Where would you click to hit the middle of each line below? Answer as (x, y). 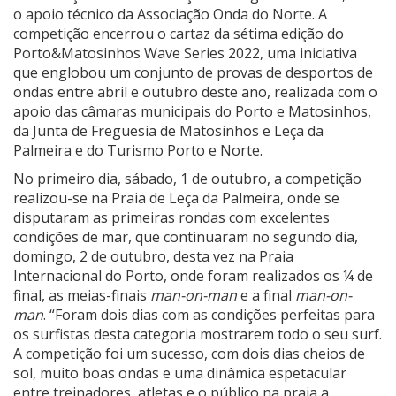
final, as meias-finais (82, 295)
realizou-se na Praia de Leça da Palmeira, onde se (176, 198)
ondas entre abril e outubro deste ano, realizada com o (195, 91)
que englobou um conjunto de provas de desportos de (193, 72)
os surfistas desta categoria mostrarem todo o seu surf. (198, 334)
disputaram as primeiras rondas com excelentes (171, 217)
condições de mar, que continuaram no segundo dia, (186, 236)
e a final (266, 295)
